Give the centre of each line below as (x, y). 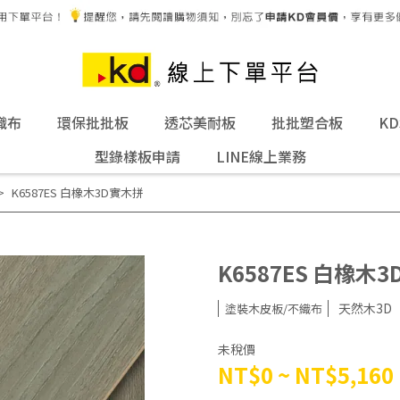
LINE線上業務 (261, 156)
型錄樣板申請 (137, 156)
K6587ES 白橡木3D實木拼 (77, 192)
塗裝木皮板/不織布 (273, 308)
